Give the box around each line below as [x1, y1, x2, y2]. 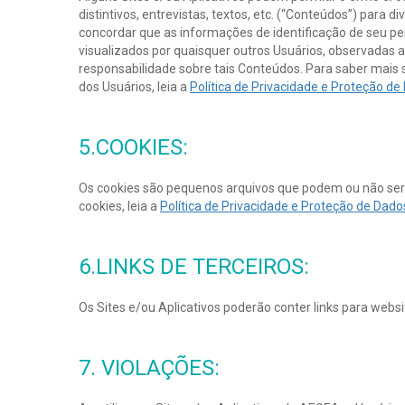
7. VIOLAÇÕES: [79, 355, 220, 381]
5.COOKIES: [79, 135, 188, 160]
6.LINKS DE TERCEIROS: [79, 254, 309, 279]
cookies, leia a [79, 199, 160, 213]
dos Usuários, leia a [79, 80, 190, 94]
